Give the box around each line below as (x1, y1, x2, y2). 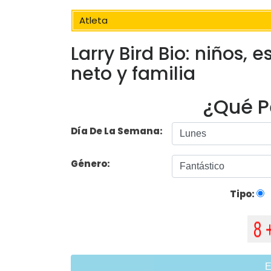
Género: (71, 157, 112, 171)
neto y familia (71, 61, 195, 87)
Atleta (79, 14, 108, 27)
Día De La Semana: (71, 125, 163, 138)
